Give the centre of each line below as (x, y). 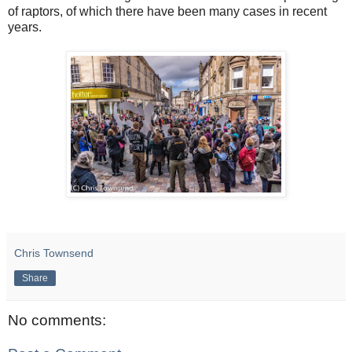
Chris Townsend (54, 253)
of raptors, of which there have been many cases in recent (167, 11)
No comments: (57, 320)
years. (25, 27)
